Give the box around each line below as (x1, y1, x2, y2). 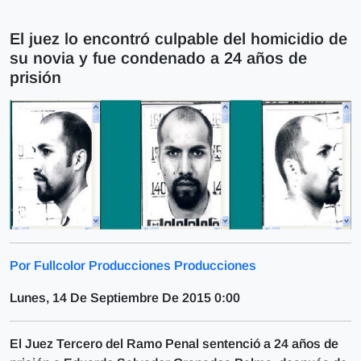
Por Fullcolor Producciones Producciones (10, 258, 256, 272)
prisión (10, 68, 61, 86)
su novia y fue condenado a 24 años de (10, 49, 307, 67)
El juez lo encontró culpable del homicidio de (10, 30, 347, 48)
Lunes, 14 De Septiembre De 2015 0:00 (10, 290, 240, 305)
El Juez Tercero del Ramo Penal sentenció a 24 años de (10, 336, 338, 351)
